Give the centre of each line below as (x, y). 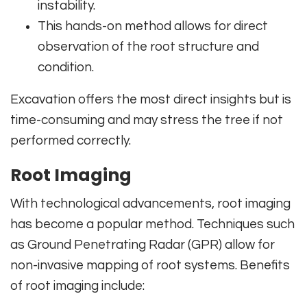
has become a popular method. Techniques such (152, 224)
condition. (66, 67)
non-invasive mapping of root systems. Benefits (150, 265)
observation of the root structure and (148, 46)
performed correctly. (71, 140)
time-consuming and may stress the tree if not (147, 120)
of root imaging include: (77, 285)
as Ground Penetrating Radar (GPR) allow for (143, 244)
